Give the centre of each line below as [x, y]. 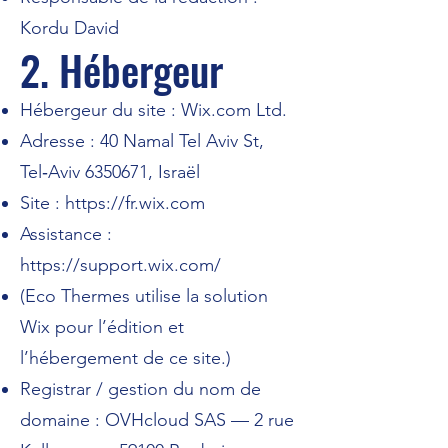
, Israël [174, 172]
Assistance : [66, 234]
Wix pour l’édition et [102, 327]
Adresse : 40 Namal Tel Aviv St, [142, 141]
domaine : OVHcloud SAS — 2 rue [157, 420]
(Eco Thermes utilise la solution [144, 296]
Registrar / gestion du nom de [140, 389]
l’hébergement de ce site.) [125, 358]
